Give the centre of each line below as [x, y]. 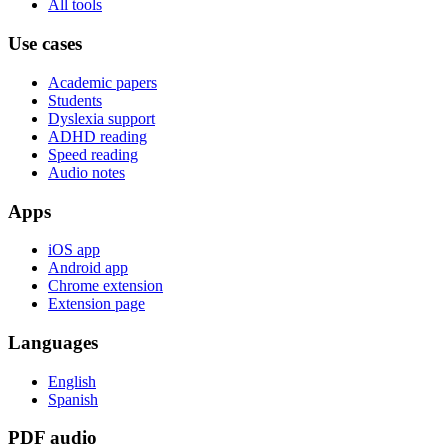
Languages [53, 342]
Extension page [96, 304]
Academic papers [102, 82]
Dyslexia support [101, 118]
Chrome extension [105, 286]
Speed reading [93, 154]
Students [75, 100]
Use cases [45, 44]
